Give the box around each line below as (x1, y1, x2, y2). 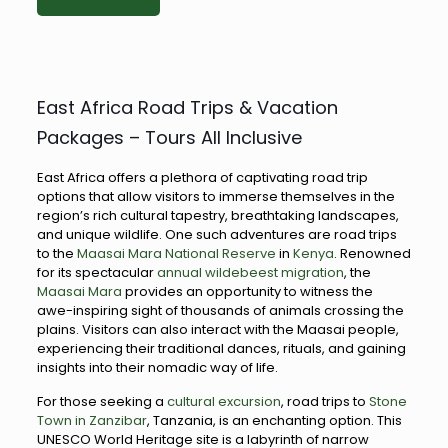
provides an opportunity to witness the (121, 281, 373, 301)
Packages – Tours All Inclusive (36, 124, 302, 150)
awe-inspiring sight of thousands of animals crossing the (36, 300, 404, 320)
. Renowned (333, 243, 411, 263)
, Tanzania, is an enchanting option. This (146, 410, 402, 430)
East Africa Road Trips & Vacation (36, 94, 338, 120)
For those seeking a (36, 391, 167, 411)
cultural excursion (166, 391, 281, 411)
